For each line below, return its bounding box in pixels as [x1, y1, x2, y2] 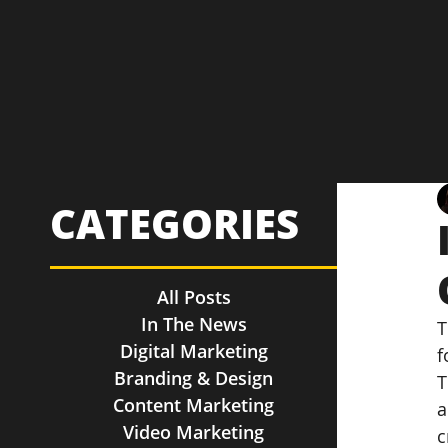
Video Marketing [123, 420, 265, 444]
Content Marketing [113, 393, 275, 417]
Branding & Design [114, 366, 274, 390]
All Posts [156, 285, 231, 309]
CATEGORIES [50, 196, 299, 251]
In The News [140, 312, 247, 336]
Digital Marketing [119, 339, 268, 363]
